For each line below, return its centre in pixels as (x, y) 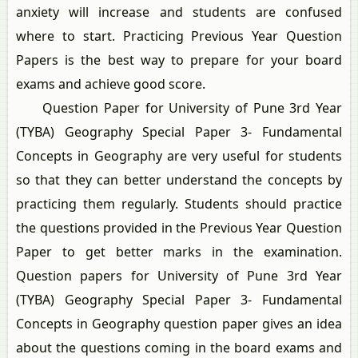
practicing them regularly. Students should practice (179, 204)
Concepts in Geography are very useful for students (179, 156)
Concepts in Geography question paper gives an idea (179, 324)
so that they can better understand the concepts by (179, 180)
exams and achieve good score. (111, 84)
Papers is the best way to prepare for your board (179, 60)
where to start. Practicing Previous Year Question (179, 36)
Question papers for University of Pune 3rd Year (179, 276)
